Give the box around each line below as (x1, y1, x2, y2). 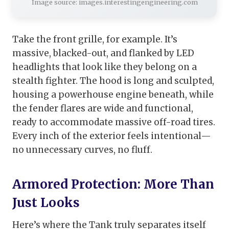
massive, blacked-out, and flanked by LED (12, 48, 194, 59)
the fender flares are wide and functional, (12, 103, 193, 114)
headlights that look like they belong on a (12, 61, 197, 73)
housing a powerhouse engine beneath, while (12, 89, 214, 101)
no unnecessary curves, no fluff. (12, 144, 152, 156)
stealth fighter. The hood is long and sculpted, (12, 75, 214, 87)
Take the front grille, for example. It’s (12, 34, 177, 45)
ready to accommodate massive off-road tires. (12, 117, 215, 128)
